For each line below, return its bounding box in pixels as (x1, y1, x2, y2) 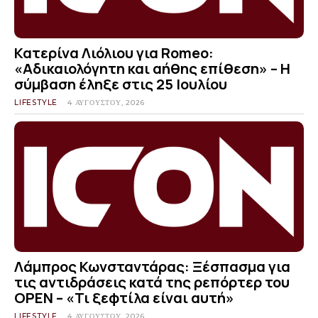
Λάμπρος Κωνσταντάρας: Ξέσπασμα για (14, 256, 290, 276)
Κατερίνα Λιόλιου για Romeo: (14, 43, 214, 63)
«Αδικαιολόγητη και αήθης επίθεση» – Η (14, 59, 290, 79)
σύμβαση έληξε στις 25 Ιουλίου (14, 75, 227, 94)
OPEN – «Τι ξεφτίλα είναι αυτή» (14, 287, 234, 307)
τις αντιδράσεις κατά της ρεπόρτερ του (14, 272, 290, 292)
